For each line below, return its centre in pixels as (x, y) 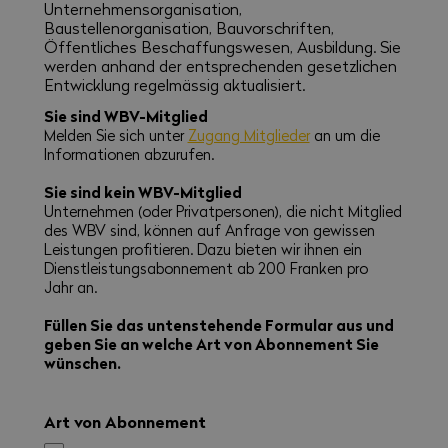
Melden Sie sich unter (115, 135)
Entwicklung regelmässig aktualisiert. (174, 85)
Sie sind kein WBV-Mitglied (142, 192)
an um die (344, 135)
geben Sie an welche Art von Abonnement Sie (211, 344)
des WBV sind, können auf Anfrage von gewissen (209, 230)
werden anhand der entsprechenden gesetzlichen (220, 66)
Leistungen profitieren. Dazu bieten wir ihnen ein (202, 249)
